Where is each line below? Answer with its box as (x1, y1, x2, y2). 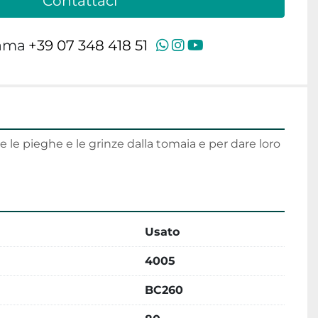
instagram (184, 36, 257, 53)
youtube (203, 36, 263, 53)
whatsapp (168, 36, 241, 53)
